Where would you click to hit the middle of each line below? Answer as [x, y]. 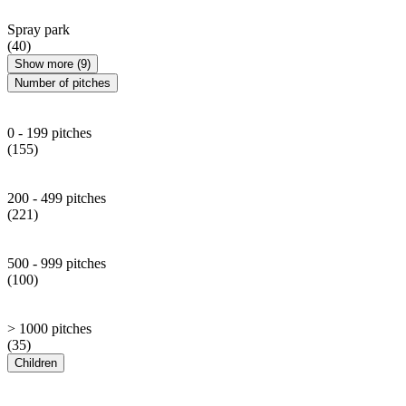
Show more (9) [53, 63]
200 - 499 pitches [57, 198]
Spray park [39, 29]
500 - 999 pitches [57, 263]
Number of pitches [63, 82]
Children [36, 362]
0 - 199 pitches [49, 132]
